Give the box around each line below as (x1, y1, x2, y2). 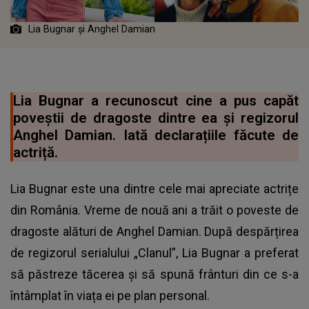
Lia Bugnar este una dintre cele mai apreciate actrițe (10, 181, 299, 196)
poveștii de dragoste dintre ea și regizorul (13, 109, 299, 126)
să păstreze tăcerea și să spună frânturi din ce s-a (10, 266, 299, 281)
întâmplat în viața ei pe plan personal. (10, 288, 210, 303)
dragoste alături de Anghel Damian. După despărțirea (10, 223, 299, 239)
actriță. (13, 143, 58, 161)
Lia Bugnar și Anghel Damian (26, 23, 155, 34)
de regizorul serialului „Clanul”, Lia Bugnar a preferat (10, 245, 299, 260)
